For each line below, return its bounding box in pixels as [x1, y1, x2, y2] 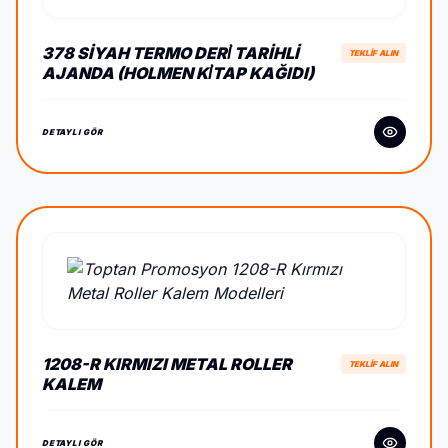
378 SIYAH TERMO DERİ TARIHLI [42, 43, 299, 63]
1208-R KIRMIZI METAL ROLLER [42, 354, 292, 374]
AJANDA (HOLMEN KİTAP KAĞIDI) [42, 63, 314, 83]
